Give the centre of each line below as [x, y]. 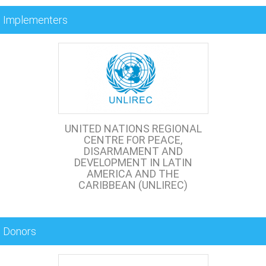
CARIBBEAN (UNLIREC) [133, 185]
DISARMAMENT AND [133, 151]
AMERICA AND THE [133, 174]
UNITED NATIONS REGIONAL [133, 129]
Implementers [35, 20]
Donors [20, 231]
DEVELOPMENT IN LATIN [133, 162]
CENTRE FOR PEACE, [133, 140]
